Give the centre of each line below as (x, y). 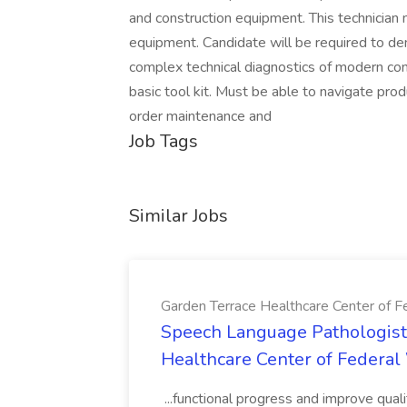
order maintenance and (200, 116)
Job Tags (164, 141)
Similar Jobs (179, 216)
